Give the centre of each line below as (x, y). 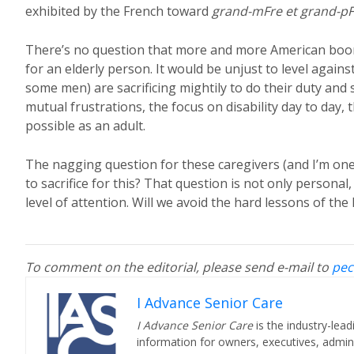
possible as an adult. (85, 126)
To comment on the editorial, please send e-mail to (179, 267)
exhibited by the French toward (119, 11)
